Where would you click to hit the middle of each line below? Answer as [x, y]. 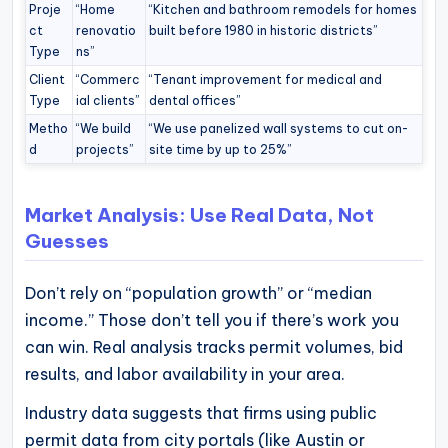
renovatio [106, 30]
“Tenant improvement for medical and [266, 79]
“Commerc [108, 79]
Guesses [67, 241]
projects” [105, 149]
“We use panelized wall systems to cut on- [279, 128]
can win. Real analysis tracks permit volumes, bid [214, 346]
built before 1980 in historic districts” [263, 30]
